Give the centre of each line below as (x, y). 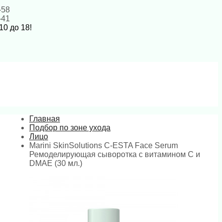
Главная (45, 119)
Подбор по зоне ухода (70, 128)
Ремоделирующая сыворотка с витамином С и (115, 154)
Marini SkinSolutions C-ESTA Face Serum (104, 145)
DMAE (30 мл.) (56, 163)
